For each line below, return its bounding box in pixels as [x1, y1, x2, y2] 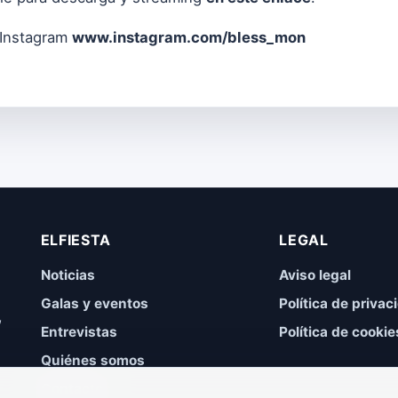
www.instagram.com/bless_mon [72, 28, 306, 47]
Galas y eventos [40, 294, 148, 312]
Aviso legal [279, 266, 352, 283]
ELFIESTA [40, 230, 111, 249]
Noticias [40, 266, 95, 283]
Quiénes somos [40, 351, 145, 369]
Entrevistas [40, 322, 117, 340]
